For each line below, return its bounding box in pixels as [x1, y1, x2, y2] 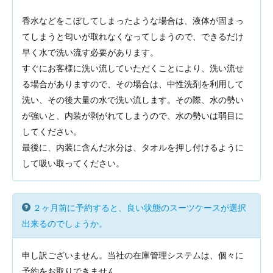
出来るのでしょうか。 [22, 219, 107, 229]
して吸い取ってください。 [22, 158, 124, 168]
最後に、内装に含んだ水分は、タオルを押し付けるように [22, 143, 244, 152]
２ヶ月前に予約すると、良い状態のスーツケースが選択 [33, 203, 246, 213]
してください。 [22, 127, 82, 136]
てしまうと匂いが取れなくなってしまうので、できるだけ [22, 32, 244, 41]
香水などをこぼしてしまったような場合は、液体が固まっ [22, 16, 244, 26]
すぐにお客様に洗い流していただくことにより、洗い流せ [22, 63, 244, 73]
